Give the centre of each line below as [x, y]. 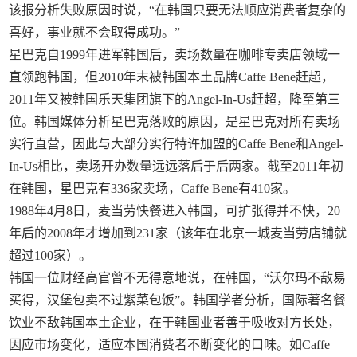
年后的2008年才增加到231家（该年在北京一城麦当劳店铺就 [178, 233]
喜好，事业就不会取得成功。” [95, 32]
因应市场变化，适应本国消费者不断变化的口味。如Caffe [170, 345]
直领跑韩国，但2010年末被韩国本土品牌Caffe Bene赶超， [172, 77]
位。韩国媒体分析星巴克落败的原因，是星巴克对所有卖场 [175, 122]
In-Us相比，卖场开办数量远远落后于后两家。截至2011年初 [177, 166]
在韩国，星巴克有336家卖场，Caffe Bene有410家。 [153, 188]
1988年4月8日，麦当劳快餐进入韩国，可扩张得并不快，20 [175, 211]
